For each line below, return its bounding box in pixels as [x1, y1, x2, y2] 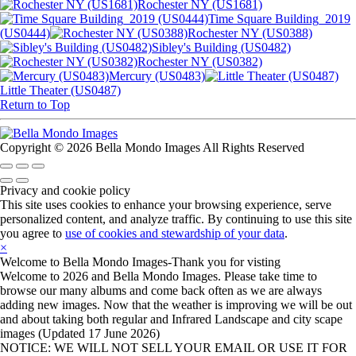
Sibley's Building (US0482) [152, 40, 291, 54]
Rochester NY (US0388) [188, 25, 312, 40]
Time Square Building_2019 [208, 11, 350, 25]
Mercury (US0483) [109, 68, 205, 83]
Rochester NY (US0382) [137, 54, 262, 68]
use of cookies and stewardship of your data [65, 226, 284, 240]
